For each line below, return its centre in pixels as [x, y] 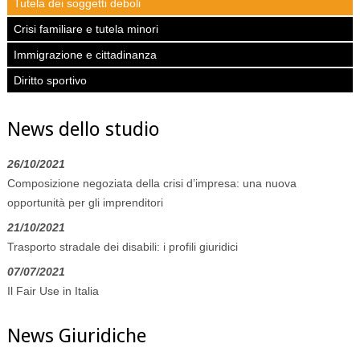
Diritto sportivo [50, 80]
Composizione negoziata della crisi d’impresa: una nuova [151, 184]
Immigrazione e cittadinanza [85, 54]
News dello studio [83, 129]
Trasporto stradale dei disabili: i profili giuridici [122, 247]
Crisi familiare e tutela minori [86, 29]
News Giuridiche [76, 336]
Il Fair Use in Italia [53, 291]
